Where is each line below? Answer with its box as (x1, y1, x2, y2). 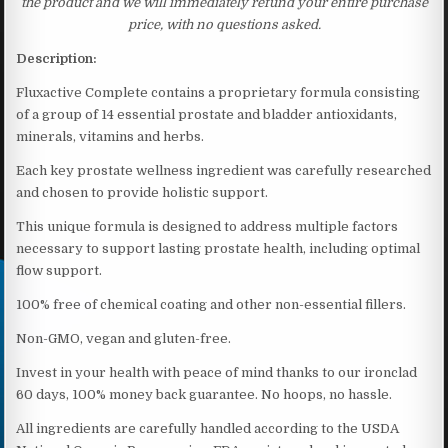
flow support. (16, 262, 103, 278)
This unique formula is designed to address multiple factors (16, 218, 399, 234)
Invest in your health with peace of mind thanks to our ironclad (16, 364, 418, 380)
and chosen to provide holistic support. (16, 184, 269, 200)
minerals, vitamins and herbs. (16, 128, 205, 144)
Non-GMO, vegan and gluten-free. (16, 330, 232, 346)
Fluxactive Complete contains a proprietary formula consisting (16, 84, 421, 100)
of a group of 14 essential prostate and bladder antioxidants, (16, 106, 398, 122)
